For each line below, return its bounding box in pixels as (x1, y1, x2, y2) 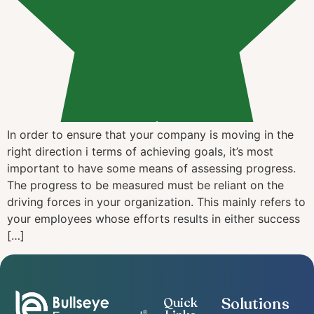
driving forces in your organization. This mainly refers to (7, 195, 306, 210)
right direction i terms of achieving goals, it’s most (7, 144, 273, 159)
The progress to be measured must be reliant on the (7, 178, 284, 193)
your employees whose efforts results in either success (7, 212, 300, 226)
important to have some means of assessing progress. (7, 161, 296, 176)
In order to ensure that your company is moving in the (7, 128, 294, 142)
